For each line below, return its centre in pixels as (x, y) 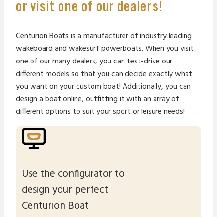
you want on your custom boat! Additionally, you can (103, 86)
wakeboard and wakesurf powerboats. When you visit (105, 49)
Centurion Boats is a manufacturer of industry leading (104, 36)
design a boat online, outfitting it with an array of (98, 99)
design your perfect (65, 190)
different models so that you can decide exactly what (104, 74)
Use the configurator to (73, 174)
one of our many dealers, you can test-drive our (94, 61)
